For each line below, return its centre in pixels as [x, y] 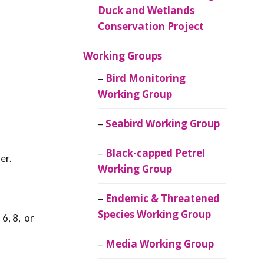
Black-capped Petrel [156, 153]
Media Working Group [160, 244]
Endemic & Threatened [163, 199]
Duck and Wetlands [146, 11]
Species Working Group [155, 214]
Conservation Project [151, 27]
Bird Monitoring [146, 78]
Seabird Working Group [163, 124]
